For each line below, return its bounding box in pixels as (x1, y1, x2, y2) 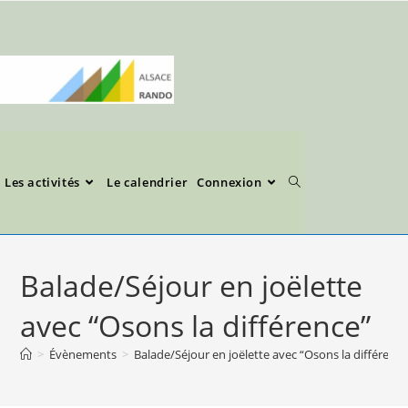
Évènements (49, 346, 117, 362)
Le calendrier (107, 174, 189, 190)
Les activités (5, 174, 80, 190)
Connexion (197, 174, 262, 190)
